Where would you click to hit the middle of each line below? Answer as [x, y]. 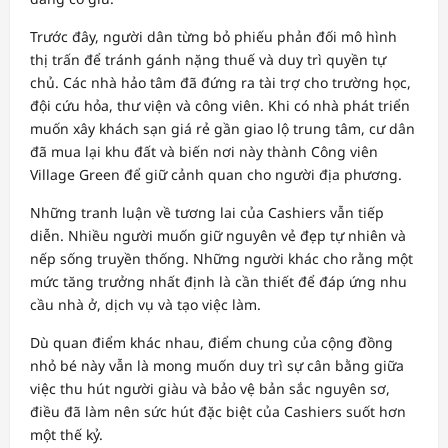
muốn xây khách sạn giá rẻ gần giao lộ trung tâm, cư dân [222, 128]
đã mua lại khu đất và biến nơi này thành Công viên [204, 151]
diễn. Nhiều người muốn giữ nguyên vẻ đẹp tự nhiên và [218, 235]
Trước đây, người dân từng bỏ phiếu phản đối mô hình [213, 36]
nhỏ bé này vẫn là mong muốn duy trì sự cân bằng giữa [217, 365]
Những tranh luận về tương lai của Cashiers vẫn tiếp [207, 212]
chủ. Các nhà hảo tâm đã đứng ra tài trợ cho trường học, [220, 82]
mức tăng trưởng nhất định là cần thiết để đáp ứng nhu [218, 281]
